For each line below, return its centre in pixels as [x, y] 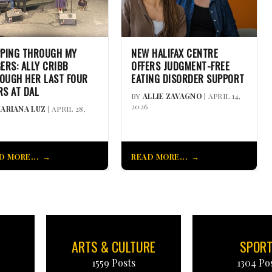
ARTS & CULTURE [113, 246]
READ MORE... [159, 156]
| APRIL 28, [66, 108]
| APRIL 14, [221, 96]
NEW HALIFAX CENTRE [175, 53]
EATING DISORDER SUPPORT [188, 78]
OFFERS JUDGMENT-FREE [180, 66]
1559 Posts [113, 262]
